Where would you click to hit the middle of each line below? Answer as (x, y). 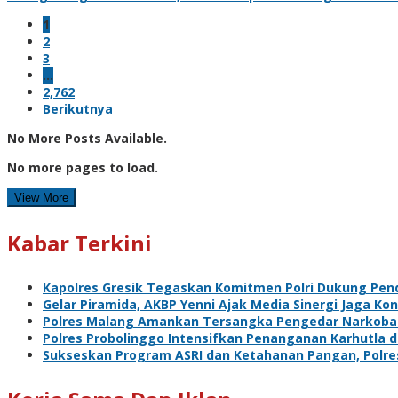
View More (41, 197)
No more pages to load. (83, 167)
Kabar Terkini (80, 243)
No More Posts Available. (87, 138)
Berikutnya (78, 108)
